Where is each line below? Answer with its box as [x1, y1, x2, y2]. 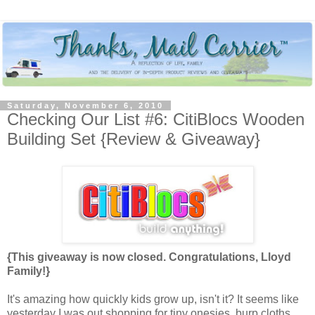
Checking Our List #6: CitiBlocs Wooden [7, 110, 304, 129]
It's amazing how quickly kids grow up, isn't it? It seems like [7, 292, 299, 305]
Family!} [7, 264, 50, 277]
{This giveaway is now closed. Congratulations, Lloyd [7, 250, 291, 263]
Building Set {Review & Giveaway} [7, 129, 260, 149]
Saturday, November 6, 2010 [7, 101, 164, 110]
